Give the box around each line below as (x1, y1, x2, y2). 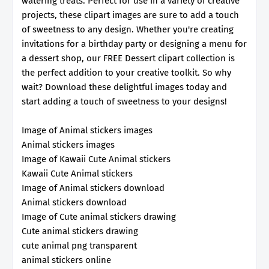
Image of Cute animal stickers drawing (22, 211, 176, 222)
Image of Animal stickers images (22, 124, 153, 136)
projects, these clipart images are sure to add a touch (22, 9, 239, 20)
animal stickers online (22, 254, 111, 265)
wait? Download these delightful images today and (22, 81, 227, 92)
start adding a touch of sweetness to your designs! (22, 95, 227, 107)
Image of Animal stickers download (22, 182, 165, 193)
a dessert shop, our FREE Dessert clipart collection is (22, 52, 235, 64)
